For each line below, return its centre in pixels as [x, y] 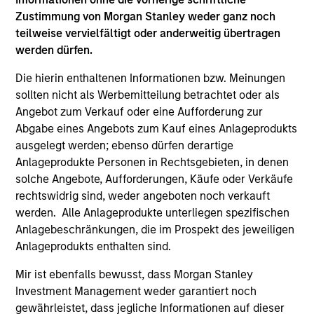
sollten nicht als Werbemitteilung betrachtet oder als [148, 95]
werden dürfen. [54, 50]
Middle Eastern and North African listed [141, 147]
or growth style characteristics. [118, 180]
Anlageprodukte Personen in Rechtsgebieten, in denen [152, 163]
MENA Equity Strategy [93, 112]
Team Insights [70, 260]
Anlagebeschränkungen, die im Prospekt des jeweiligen [155, 230]
